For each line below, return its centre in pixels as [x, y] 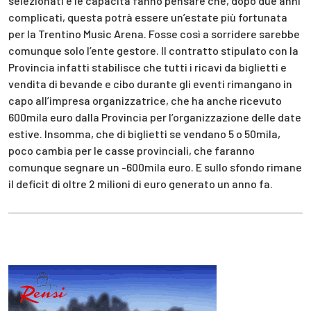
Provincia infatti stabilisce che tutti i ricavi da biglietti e [148, 67]
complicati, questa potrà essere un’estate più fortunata [148, 17]
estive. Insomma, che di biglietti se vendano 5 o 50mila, [144, 134]
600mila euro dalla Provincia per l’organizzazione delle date [155, 117]
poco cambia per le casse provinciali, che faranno [132, 151]
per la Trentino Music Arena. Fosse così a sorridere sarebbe [154, 34]
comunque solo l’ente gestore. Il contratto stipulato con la [153, 51]
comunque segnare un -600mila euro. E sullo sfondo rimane [155, 167]
